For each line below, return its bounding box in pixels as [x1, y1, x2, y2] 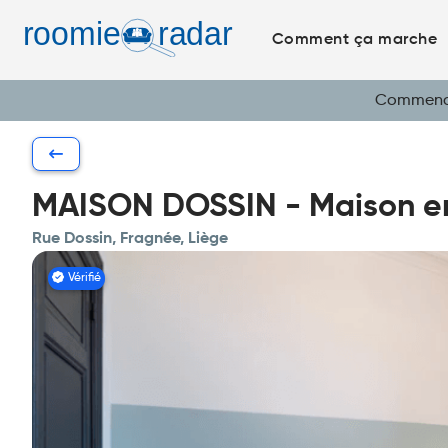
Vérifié [68, 272, 101, 284]
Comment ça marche [271, 32, 437, 48]
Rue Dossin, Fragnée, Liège [32, 231, 228, 247]
